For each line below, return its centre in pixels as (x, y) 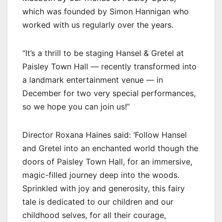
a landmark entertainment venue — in (93, 80)
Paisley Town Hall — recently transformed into (110, 66)
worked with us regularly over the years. (98, 25)
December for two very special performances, (109, 93)
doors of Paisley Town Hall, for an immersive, (107, 161)
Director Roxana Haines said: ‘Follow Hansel (105, 135)
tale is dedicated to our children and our (98, 201)
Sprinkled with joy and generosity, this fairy (104, 188)
